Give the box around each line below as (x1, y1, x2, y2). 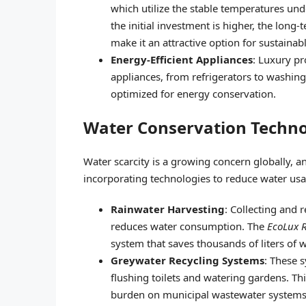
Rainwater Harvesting (111, 201, 225, 216)
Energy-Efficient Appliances (111, 52, 253, 66)
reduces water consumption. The (111, 219, 267, 233)
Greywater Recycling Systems (111, 253, 264, 267)
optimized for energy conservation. (111, 86, 276, 100)
